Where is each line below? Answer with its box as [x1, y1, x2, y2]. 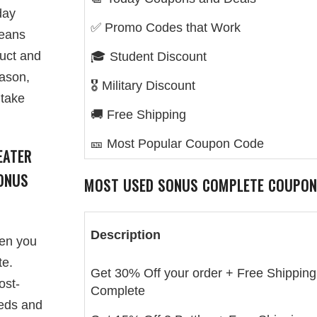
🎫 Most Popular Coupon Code [91, 137, 264, 151]
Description [91, 228, 161, 242]
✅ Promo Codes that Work [91, 21, 241, 35]
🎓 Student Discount [91, 50, 207, 64]
